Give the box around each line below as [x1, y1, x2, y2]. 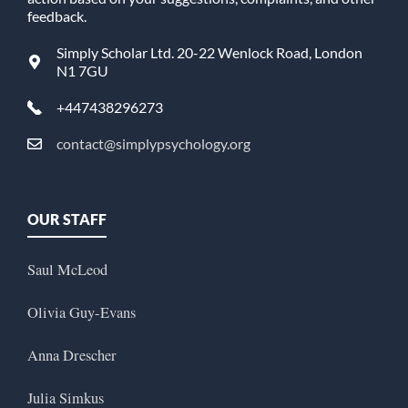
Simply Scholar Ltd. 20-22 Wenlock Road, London [56, 43, 362, 61]
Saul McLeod [27, 260, 107, 280]
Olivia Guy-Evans [27, 302, 136, 323]
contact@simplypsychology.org [56, 134, 250, 152]
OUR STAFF [27, 209, 107, 228]
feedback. [27, 6, 87, 25]
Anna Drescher [27, 345, 117, 366]
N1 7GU [56, 61, 108, 79]
